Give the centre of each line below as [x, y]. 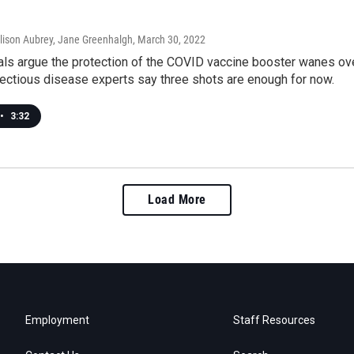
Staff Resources [275, 320]
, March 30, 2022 [169, 39]
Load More [177, 199]
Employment [57, 320]
